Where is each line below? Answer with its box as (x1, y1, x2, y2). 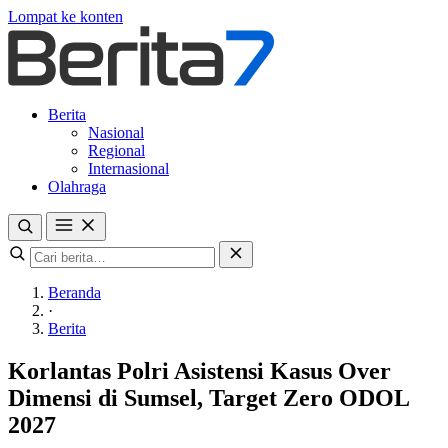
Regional (88, 142, 145, 159)
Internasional (88, 160, 169, 177)
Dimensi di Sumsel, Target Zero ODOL (8, 384, 409, 411)
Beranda (48, 284, 101, 301)
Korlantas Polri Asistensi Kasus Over (8, 357, 391, 384)
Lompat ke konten (8, 8, 123, 25)
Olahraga (48, 178, 106, 195)
